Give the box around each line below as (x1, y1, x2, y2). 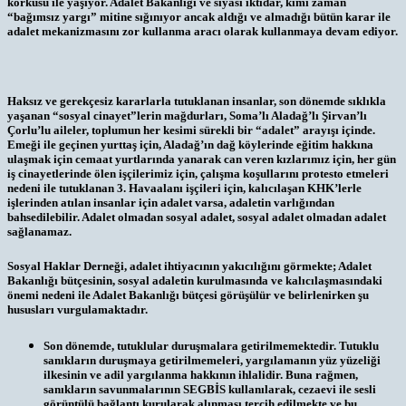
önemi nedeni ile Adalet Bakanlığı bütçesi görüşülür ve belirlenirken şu (7, 287, 369, 302)
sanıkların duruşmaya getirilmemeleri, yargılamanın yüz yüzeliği (43, 353, 381, 368)
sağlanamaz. (7, 224, 72, 238)
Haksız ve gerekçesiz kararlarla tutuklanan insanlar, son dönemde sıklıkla (7, 93, 386, 108)
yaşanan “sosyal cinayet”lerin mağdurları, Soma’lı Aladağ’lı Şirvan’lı (7, 108, 367, 122)
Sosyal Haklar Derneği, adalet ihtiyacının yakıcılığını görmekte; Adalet (7, 258, 372, 273)
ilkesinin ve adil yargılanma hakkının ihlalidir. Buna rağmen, (43, 368, 358, 382)
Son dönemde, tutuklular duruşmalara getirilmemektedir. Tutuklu (43, 339, 379, 353)
